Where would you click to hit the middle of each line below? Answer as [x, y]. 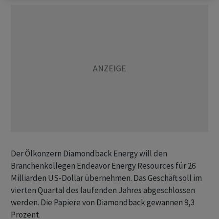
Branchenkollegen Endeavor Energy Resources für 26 [103, 166]
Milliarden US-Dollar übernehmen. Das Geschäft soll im [106, 178]
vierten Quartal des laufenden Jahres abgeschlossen [103, 190]
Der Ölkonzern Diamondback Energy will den [89, 153]
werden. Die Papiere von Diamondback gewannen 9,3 [103, 202]
